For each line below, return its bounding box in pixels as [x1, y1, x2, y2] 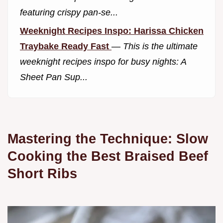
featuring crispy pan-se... [20, 7, 118, 17]
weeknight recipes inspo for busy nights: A [20, 56, 186, 67]
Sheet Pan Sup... [20, 72, 88, 82]
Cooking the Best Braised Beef [7, 148, 208, 164]
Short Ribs [7, 166, 77, 182]
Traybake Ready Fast [20, 41, 111, 51]
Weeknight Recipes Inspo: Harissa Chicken [20, 25, 204, 36]
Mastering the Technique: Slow [7, 131, 208, 147]
